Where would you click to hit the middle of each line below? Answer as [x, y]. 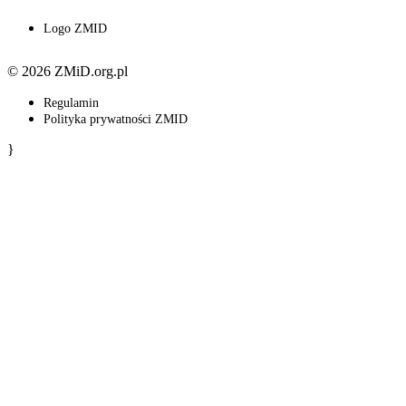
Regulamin [71, 103]
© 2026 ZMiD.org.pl [68, 72]
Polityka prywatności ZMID [116, 120]
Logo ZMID [75, 29]
